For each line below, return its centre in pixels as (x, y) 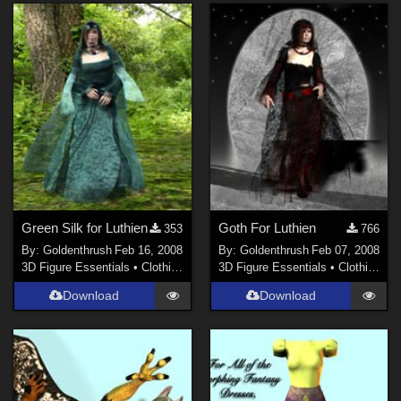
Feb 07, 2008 (345, 250)
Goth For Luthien (267, 228)
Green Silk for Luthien (85, 228)
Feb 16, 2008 (149, 250)
